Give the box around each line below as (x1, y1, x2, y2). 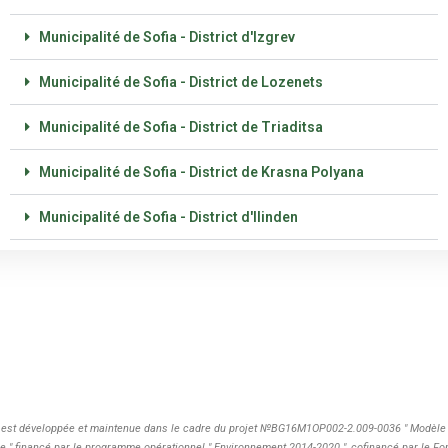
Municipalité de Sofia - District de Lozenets (38, 74, 323, 90)
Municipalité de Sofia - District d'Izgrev (38, 29, 295, 45)
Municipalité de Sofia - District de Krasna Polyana (38, 164, 364, 180)
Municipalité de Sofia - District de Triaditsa (38, 119, 323, 135)
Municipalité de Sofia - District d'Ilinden (38, 209, 298, 225)
